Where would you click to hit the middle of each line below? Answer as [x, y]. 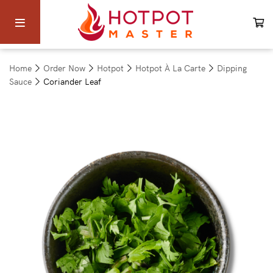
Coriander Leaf [72, 81]
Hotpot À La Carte [170, 68]
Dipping [232, 68]
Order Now [64, 68]
